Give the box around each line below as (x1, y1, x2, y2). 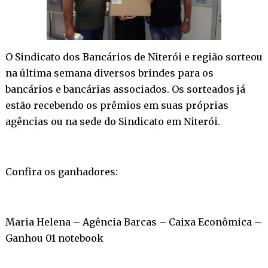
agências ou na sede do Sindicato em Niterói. (5, 115, 220, 127)
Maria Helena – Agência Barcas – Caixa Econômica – (5, 215, 261, 228)
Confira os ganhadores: (5, 165, 118, 178)
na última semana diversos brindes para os (5, 66, 214, 79)
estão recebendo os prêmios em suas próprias (5, 99, 229, 111)
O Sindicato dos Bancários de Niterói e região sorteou (5, 50, 263, 63)
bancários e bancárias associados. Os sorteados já (5, 83, 245, 95)
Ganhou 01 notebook (5, 232, 103, 244)
